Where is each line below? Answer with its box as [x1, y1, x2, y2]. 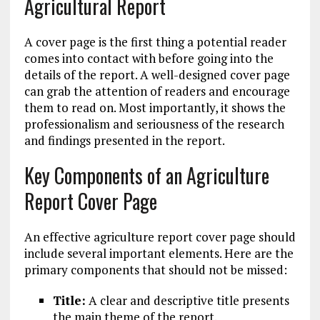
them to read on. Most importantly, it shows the [24, 99, 286, 116]
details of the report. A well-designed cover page [24, 66, 290, 83]
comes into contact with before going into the [24, 50, 274, 66]
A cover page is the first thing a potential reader [24, 34, 286, 50]
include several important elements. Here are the [24, 245, 294, 261]
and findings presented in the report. [24, 132, 225, 149]
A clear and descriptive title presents [85, 292, 289, 309]
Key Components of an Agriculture [24, 161, 269, 190]
